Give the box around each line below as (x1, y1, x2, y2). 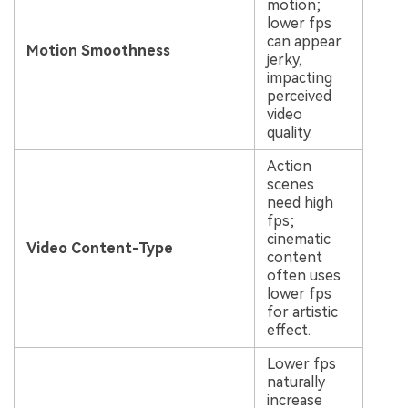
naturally (266, 373, 325, 392)
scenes (266, 176, 314, 194)
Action (266, 158, 311, 176)
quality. (266, 124, 312, 142)
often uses (266, 267, 341, 285)
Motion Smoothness (25, 42, 170, 60)
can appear (266, 33, 342, 51)
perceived (266, 87, 331, 106)
